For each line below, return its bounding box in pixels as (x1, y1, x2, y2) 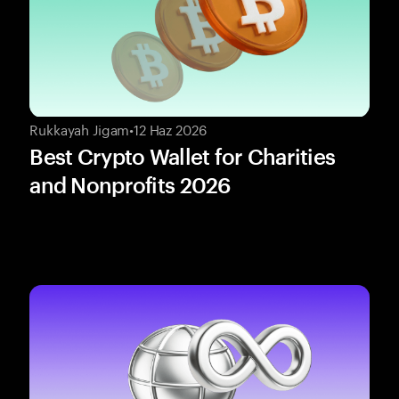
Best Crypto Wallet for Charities (29, 142, 336, 169)
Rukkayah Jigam (29, 117, 130, 139)
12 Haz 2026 (134, 117, 207, 139)
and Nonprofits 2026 (29, 171, 231, 198)
